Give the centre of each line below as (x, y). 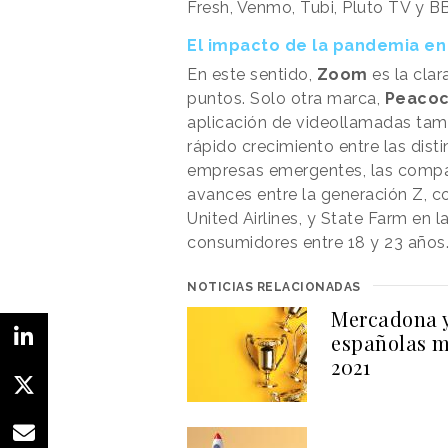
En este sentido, (252, 74)
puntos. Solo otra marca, (286, 98)
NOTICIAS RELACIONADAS (274, 286)
